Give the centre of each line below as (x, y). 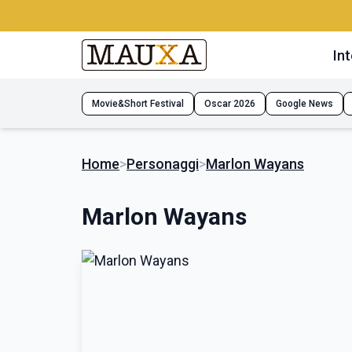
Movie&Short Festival (138, 103)
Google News (304, 103)
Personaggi (163, 164)
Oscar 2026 (230, 103)
